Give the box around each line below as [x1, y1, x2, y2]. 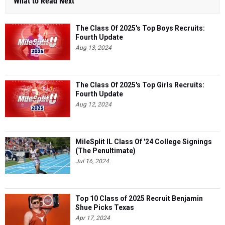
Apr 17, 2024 [75, 214, 110, 222]
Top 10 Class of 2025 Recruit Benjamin [75, 194, 203, 203]
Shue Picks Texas [75, 203, 134, 212]
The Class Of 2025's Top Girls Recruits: [75, 81, 204, 89]
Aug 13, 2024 [75, 44, 111, 52]
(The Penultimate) [75, 147, 136, 155]
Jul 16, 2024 [75, 158, 109, 165]
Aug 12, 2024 [75, 101, 111, 108]
